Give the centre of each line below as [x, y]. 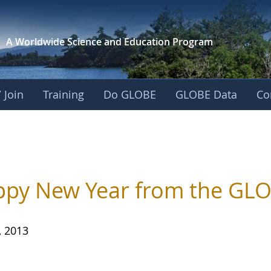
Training [64, 94]
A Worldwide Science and [64, 42]
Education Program [168, 42]
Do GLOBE [130, 94]
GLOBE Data [207, 94]
